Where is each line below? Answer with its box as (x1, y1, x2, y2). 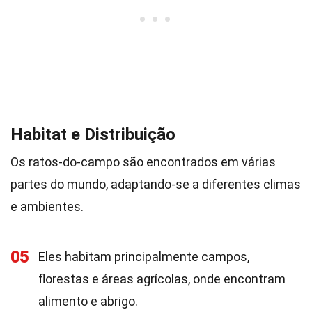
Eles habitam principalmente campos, (38, 249, 249, 264)
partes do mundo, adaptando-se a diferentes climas (10, 177, 301, 192)
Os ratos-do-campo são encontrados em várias (10, 155, 276, 169)
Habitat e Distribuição (10, 125, 175, 144)
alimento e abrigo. (38, 294, 138, 309)
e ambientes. (10, 199, 84, 214)
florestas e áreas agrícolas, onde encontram (38, 272, 286, 286)
